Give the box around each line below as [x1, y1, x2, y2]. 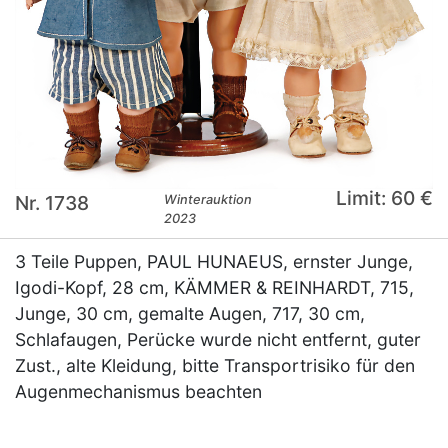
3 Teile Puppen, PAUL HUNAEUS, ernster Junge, [15, 251, 413, 273]
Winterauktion [164, 192, 253, 208]
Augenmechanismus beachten [15, 381, 262, 403]
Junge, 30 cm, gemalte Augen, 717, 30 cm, [15, 303, 365, 325]
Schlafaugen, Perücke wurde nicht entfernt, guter [15, 329, 421, 351]
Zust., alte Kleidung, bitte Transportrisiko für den [15, 355, 415, 377]
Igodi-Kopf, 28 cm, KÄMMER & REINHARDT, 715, [15, 277, 414, 299]
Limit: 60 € [335, 186, 433, 211]
